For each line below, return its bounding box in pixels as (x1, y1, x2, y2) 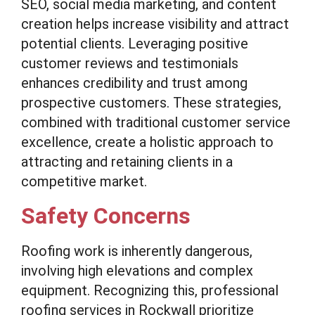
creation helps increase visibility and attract (21, 15, 289, 32)
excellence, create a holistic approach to (21, 134, 274, 150)
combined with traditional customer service (21, 114, 290, 131)
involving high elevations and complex (21, 262, 253, 279)
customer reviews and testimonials (21, 55, 238, 72)
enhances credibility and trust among (21, 75, 247, 91)
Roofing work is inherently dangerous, (21, 243, 252, 259)
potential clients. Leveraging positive (21, 35, 248, 52)
